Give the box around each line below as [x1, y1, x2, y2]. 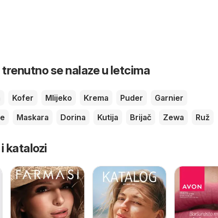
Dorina [60, 112, 86, 122]
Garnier [155, 93, 183, 103]
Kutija [97, 112, 118, 122]
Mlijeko [45, 93, 72, 103]
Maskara [17, 112, 49, 122]
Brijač [130, 112, 151, 122]
